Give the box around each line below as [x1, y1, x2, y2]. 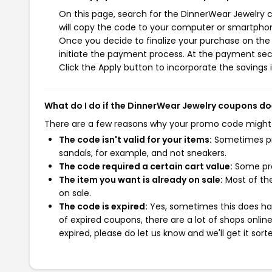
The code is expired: [59, 200, 148, 212]
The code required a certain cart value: [59, 160, 233, 172]
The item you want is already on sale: [59, 173, 223, 186]
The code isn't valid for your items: [59, 133, 212, 146]
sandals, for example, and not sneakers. [59, 146, 226, 159]
